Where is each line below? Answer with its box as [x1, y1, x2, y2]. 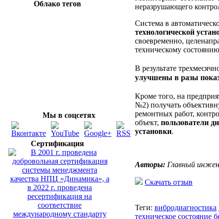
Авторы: [135, 160, 165, 169]
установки [135, 127, 172, 135]
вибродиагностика [154, 203, 217, 212]
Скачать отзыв [145, 177, 193, 186]
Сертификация [31, 139, 84, 148]
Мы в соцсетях [42, 111, 95, 119]
